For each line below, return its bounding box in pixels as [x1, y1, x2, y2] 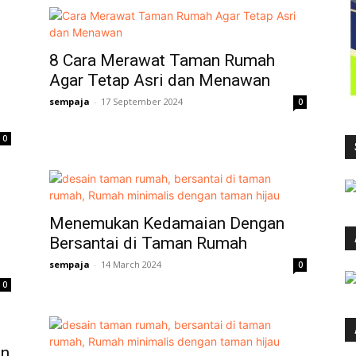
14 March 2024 [101, 257, 161, 270]
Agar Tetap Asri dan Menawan [49, 70, 270, 90]
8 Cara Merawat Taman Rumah [49, 50, 275, 70]
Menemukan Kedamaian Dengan [49, 213, 284, 233]
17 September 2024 [101, 95, 183, 107]
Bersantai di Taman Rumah [49, 233, 247, 253]
